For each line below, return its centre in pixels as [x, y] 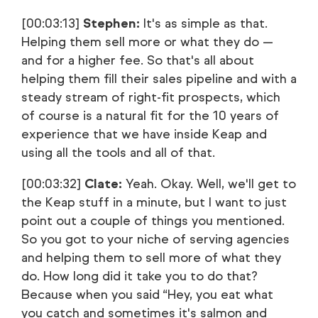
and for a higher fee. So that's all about [138, 60]
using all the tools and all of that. [118, 153]
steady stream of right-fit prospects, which [151, 97]
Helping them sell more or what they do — [147, 42]
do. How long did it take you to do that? [139, 276]
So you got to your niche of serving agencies [155, 239]
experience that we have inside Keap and [144, 134]
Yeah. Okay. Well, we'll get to [209, 184]
